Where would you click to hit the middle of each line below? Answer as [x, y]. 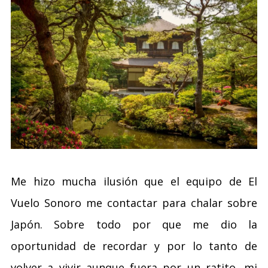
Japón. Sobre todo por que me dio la [134, 224]
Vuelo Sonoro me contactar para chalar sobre [134, 202]
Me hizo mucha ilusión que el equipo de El [134, 181]
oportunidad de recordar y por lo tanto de [134, 246]
